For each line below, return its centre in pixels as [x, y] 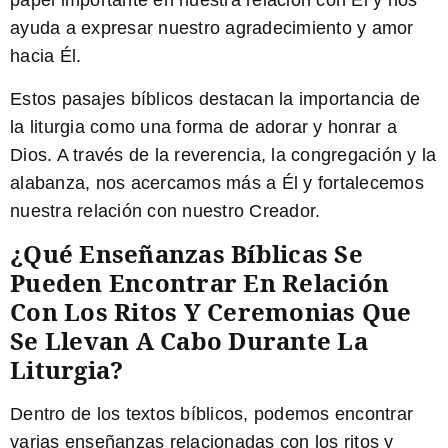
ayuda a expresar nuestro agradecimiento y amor [212, 28]
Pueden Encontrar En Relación [199, 282]
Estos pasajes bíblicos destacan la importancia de [215, 98]
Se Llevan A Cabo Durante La [189, 340]
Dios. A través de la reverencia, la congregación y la [223, 154]
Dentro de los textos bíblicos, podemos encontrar [211, 413]
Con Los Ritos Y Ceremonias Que [211, 311]
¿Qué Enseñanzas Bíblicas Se [186, 253]
